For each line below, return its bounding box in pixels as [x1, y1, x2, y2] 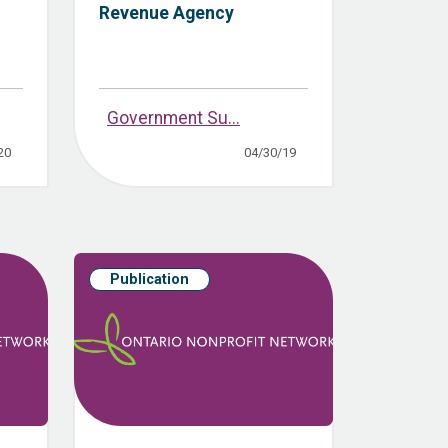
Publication [110, 271, 189, 289]
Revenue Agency [99, 3, 234, 24]
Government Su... [107, 108, 240, 129]
